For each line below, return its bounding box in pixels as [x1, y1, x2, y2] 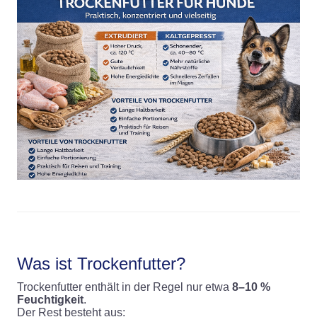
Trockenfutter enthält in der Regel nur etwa [17, 280, 232, 293]
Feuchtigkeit [17, 293, 83, 306]
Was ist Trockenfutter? [17, 253, 185, 273]
